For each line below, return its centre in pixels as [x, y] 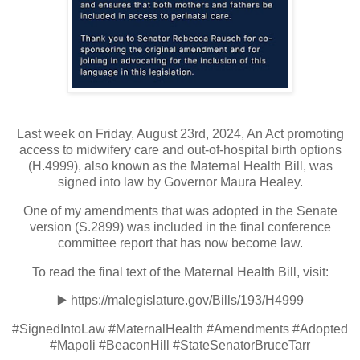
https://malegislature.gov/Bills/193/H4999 [185, 301]
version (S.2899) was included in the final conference [180, 227]
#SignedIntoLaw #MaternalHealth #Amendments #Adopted [180, 329]
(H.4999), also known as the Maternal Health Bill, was [180, 166]
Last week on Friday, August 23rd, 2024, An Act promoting [180, 133]
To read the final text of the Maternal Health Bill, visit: [180, 272]
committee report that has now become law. [180, 243]
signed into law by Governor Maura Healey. [180, 182]
